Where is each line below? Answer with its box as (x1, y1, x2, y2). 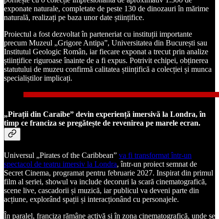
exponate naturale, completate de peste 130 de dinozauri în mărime (4, 4, 209, 13)
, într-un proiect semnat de (117, 159, 197, 168)
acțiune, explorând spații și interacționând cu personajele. (4, 195, 179, 203)
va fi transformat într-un (119, 151, 192, 159)
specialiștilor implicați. (4, 74, 72, 83)
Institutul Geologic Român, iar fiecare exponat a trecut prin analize (4, 47, 208, 56)
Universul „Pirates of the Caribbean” (4, 151, 119, 159)
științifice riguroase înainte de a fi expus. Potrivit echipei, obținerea (4, 56, 208, 65)
